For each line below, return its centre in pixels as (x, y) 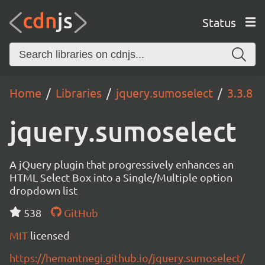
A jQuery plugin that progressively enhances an (122, 164)
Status (219, 22)
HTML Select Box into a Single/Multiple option (121, 177)
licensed (50, 235)
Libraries (79, 93)
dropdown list (43, 190)
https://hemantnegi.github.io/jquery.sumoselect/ (127, 258)
